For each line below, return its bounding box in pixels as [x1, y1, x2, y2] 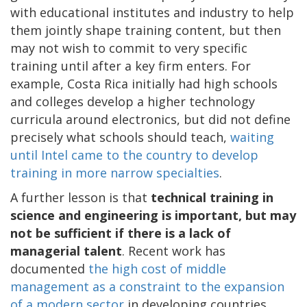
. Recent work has [122, 242, 225, 259]
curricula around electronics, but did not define [10, 110, 291, 127]
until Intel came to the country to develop [10, 146, 258, 163]
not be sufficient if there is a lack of [10, 224, 231, 241]
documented [10, 260, 88, 277]
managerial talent [10, 242, 122, 259]
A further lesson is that [10, 188, 151, 206]
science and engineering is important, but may [10, 206, 296, 223]
